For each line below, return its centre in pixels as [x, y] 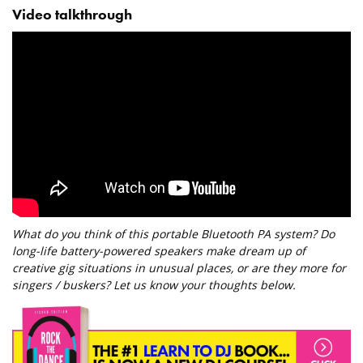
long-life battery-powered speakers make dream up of [159, 251]
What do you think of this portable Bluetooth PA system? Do [173, 234]
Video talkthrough [72, 15]
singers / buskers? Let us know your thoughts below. [154, 285]
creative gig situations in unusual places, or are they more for [179, 268]
